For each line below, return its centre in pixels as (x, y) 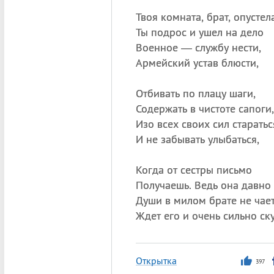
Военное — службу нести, (198, 47)
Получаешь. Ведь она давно (203, 185)
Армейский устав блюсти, (197, 63)
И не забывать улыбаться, (197, 139)
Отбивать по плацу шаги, (195, 93)
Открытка (156, 261)
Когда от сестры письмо (194, 170)
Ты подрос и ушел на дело (199, 32)
